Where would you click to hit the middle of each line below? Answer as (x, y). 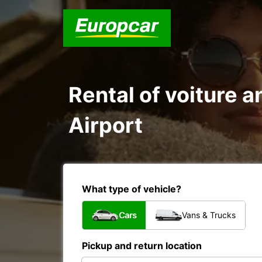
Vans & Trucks (209, 215)
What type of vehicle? (132, 189)
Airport (106, 125)
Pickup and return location (142, 246)
